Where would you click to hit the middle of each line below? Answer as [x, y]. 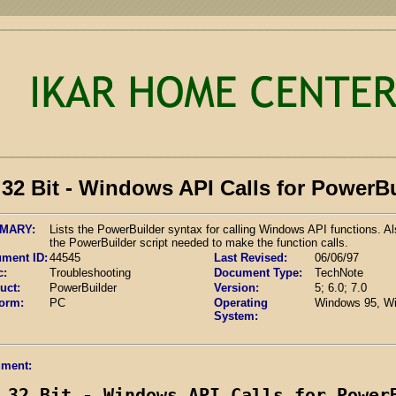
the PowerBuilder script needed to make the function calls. [199, 242]
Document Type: [258, 272]
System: [236, 316]
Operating [241, 302]
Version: [236, 287]
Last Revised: [251, 257]
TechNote [339, 272]
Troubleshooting [90, 272]
